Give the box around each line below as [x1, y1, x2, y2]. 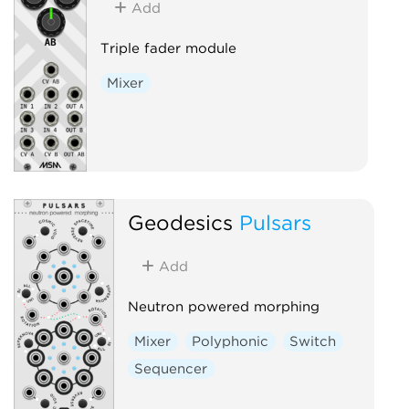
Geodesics [127, 209, 233, 235]
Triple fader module [100, 39, 236, 57]
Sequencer [134, 360, 208, 377]
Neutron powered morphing [127, 298, 320, 315]
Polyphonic [192, 332, 269, 350]
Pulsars [238, 209, 311, 235]
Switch [289, 332, 337, 350]
